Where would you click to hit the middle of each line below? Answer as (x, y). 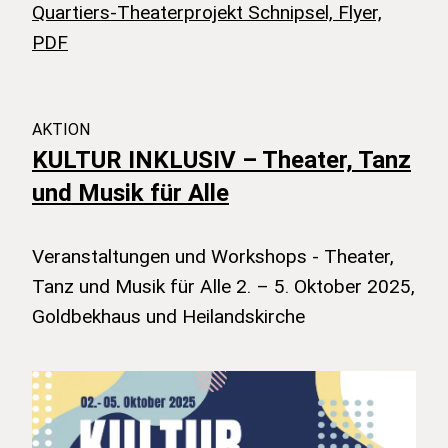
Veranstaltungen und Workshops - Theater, (213, 255)
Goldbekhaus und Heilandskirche (168, 315)
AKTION (61, 128)
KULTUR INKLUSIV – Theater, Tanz (221, 159)
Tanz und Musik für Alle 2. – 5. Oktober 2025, (223, 285)
